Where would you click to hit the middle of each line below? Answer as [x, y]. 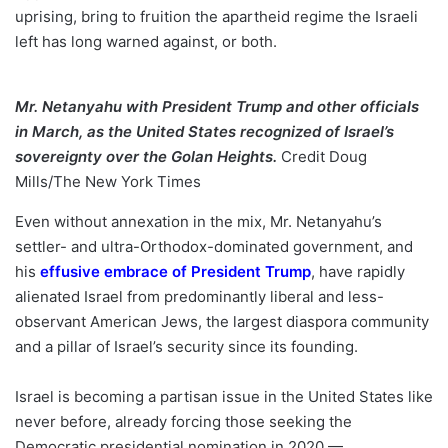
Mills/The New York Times [108, 181]
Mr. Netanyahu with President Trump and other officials [217, 106]
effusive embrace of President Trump [175, 271]
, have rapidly [358, 271]
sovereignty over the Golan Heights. [148, 156]
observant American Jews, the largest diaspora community [222, 321]
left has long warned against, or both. [146, 41]
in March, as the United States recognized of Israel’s [204, 131]
